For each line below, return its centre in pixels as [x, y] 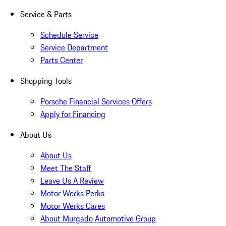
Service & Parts [46, 14]
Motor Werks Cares [73, 206]
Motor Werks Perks [72, 193]
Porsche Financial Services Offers [96, 102]
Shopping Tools [46, 81]
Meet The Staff [66, 168]
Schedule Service [69, 35]
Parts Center [62, 60]
